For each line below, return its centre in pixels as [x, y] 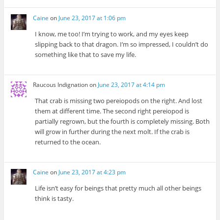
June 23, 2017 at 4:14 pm [132, 85]
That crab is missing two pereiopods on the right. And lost [119, 101]
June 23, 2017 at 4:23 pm [92, 172]
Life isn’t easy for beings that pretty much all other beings [118, 188]
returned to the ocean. [68, 142]
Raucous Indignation [61, 85]
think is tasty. [55, 199]
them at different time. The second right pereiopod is [112, 111]
